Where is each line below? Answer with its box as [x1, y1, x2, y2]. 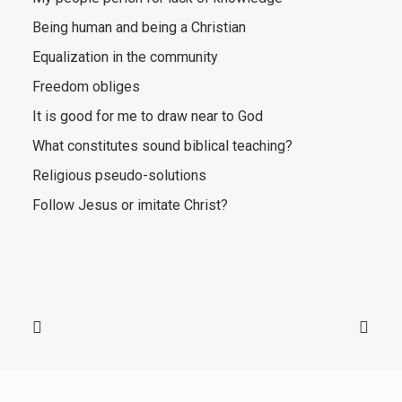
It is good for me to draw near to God [32, 108, 263, 125]
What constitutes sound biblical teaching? [32, 137, 293, 154]
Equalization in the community [32, 48, 218, 66]
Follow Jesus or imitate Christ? [32, 197, 228, 214]
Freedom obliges [32, 78, 140, 95]
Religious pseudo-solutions [32, 167, 206, 184]
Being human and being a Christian [32, 19, 246, 36]
